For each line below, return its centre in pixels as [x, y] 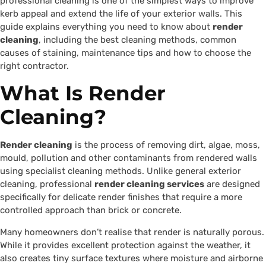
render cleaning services [149, 184]
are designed [232, 184]
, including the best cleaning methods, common [137, 40]
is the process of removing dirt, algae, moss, [166, 145]
